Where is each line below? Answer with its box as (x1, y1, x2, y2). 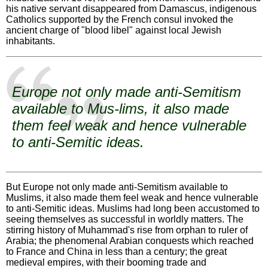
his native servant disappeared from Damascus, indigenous (6, 4, 257, 14)
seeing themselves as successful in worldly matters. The (6, 214, 243, 225)
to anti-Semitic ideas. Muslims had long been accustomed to (6, 203, 260, 214)
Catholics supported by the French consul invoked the (6, 14, 233, 25)
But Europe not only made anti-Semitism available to (6, 182, 228, 193)
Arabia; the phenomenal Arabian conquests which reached (6, 236, 254, 246)
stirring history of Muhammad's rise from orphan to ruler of (6, 225, 248, 236)
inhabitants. (6, 36, 55, 47)
